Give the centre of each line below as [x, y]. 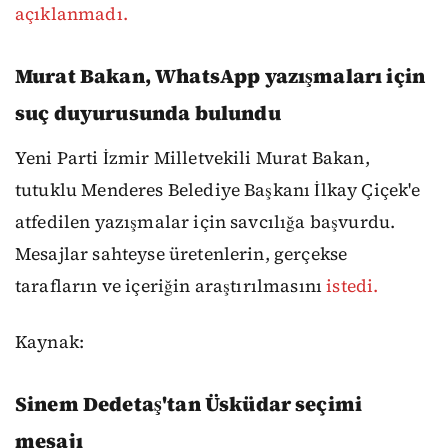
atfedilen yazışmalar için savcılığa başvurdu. [205, 221]
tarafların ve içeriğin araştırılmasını [171, 285]
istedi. [352, 285]
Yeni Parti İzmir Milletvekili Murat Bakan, [192, 157]
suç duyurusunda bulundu [148, 112]
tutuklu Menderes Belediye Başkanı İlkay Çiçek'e [218, 189]
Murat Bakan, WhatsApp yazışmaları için [220, 75]
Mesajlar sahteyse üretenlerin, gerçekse [181, 253]
